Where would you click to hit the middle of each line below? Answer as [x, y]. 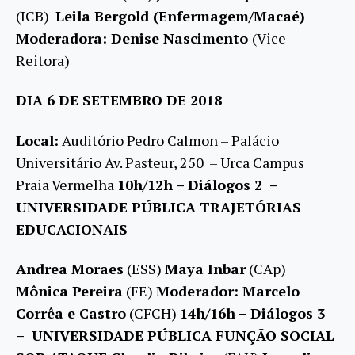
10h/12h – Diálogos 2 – [199, 184]
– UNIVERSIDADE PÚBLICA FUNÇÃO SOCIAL [175, 336]
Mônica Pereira [69, 291]
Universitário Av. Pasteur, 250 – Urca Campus [160, 162]
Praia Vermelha [67, 184]
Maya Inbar [205, 269]
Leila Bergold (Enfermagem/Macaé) [180, 15]
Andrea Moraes [70, 269]
